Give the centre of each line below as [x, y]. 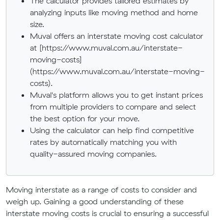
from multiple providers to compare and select [113, 107]
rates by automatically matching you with [103, 142]
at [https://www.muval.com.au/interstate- [106, 48]
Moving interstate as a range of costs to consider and [101, 190]
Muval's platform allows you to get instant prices [116, 95]
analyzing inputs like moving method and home [114, 12]
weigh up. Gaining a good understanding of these [95, 201]
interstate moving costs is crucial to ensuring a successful [107, 213]
